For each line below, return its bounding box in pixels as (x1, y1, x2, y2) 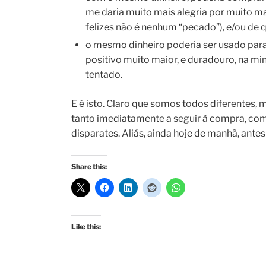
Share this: (71, 162, 107, 172)
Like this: (71, 222, 101, 232)
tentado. (85, 69, 122, 81)
